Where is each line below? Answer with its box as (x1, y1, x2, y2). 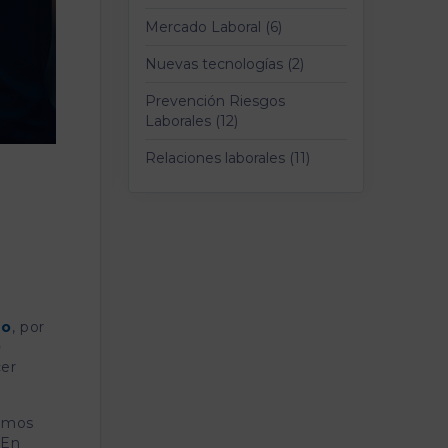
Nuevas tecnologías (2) (145, 55, 304, 73)
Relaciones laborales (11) (145, 149, 310, 167)
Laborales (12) (145, 112, 238, 130)
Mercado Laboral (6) (145, 18, 282, 36)
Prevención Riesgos (145, 92, 285, 110)
